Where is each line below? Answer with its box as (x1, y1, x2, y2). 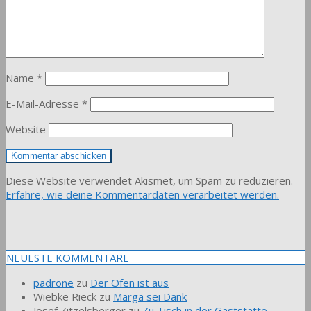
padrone (33, 276, 74, 290)
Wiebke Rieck (33, 289, 96, 304)
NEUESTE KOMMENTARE (6, 251, 129, 265)
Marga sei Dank (113, 289, 187, 304)
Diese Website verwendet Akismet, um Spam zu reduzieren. (6, 174, 293, 188)
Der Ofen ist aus (90, 276, 169, 290)
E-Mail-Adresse (6, 96, 82, 111)
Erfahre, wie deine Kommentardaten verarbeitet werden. (6, 187, 279, 202)
